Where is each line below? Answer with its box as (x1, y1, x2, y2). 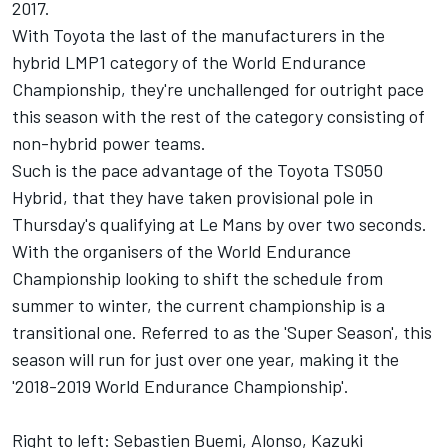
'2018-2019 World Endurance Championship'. (12, 375, 349, 397)
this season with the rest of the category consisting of (12, 105, 425, 127)
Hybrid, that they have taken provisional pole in (12, 186, 373, 208)
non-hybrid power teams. (12, 132, 206, 154)
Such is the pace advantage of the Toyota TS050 (12, 159, 383, 181)
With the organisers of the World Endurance (12, 240, 351, 262)
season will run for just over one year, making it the (12, 348, 399, 370)
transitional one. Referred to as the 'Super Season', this (12, 321, 432, 343)
